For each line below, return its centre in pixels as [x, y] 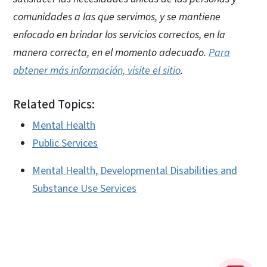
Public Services [65, 143]
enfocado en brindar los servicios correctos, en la [119, 35]
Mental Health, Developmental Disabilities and [135, 170]
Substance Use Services [84, 188]
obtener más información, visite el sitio [97, 70]
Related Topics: [54, 104]
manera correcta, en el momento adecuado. [111, 52]
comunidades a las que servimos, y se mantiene [117, 17]
